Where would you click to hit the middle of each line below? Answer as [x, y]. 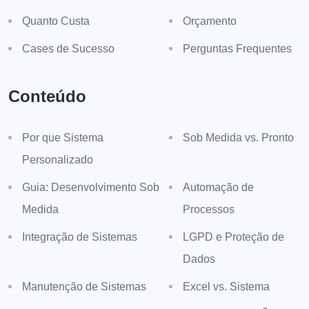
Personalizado [58, 160]
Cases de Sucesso [68, 49]
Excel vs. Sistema [227, 287]
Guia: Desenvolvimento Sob [91, 187]
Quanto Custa [56, 21]
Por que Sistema [63, 138]
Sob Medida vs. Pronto [239, 138]
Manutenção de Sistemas [84, 287]
